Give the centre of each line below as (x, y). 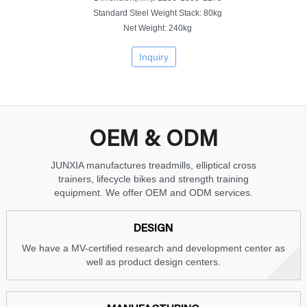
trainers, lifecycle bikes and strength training (153, 179)
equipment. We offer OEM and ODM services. (153, 192)
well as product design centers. (153, 261)
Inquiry (153, 57)
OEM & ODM (153, 140)
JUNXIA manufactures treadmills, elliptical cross (153, 165)
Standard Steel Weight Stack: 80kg (158, 13)
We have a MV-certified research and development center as (153, 248)
